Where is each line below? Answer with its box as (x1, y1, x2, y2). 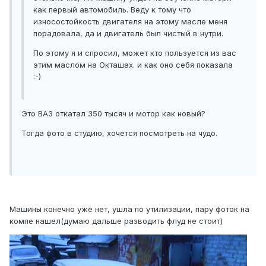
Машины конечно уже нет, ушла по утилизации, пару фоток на (9, 204, 249, 214)
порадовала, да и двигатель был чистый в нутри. (33, 28, 223, 38)
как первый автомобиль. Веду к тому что (33, 4, 191, 14)
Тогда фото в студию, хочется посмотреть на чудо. (21, 128, 217, 138)
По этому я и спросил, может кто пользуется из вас (33, 47, 236, 58)
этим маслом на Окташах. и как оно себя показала (33, 59, 233, 69)
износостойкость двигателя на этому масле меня (33, 16, 227, 26)
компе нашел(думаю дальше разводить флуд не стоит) (9, 216, 223, 226)
